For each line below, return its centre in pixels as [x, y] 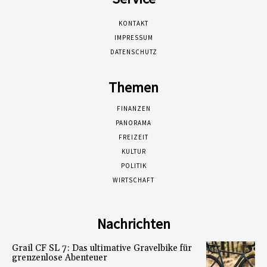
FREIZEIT [133, 137]
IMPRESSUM [133, 37]
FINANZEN [133, 108]
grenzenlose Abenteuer [60, 257]
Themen [133, 87]
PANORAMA [133, 122]
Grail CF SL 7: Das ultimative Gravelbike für [102, 248]
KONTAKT [133, 23]
